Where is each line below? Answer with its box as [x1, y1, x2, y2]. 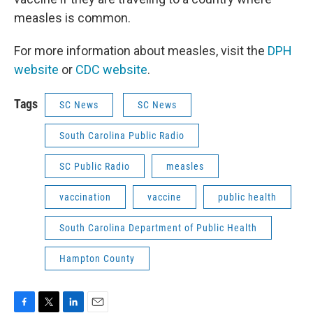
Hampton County [59, 253, 135, 264]
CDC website [75, 62, 147, 77]
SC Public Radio [59, 161, 130, 172]
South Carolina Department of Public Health [59, 222, 257, 233]
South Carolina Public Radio [59, 130, 184, 141]
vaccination [59, 191, 111, 203]
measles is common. [14, 10, 131, 25]
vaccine [147, 191, 182, 203]
